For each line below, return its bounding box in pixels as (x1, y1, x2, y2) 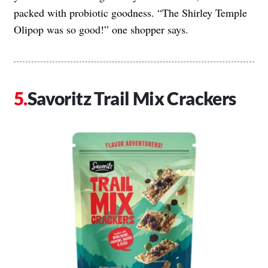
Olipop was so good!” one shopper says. (14, 22, 188, 36)
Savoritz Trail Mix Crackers (27, 87, 236, 109)
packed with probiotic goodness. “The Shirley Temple (14, 5, 247, 20)
